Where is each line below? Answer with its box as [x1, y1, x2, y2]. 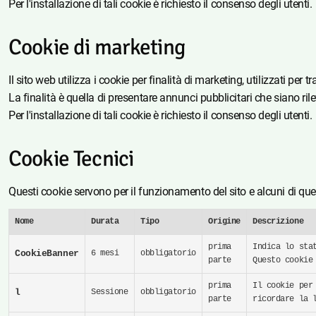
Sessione [91, 287, 128, 298]
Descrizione [253, 217, 304, 227]
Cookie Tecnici [8, 145, 134, 173]
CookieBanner [15, 248, 79, 260]
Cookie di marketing [8, 34, 185, 61]
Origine [208, 217, 241, 227]
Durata [91, 217, 119, 227]
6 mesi [91, 248, 119, 259]
